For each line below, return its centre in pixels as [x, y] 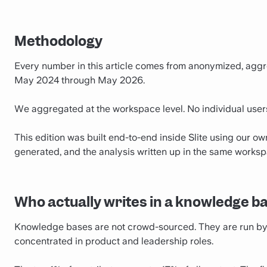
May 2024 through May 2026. [80, 80]
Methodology [58, 41]
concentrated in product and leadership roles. [114, 241]
